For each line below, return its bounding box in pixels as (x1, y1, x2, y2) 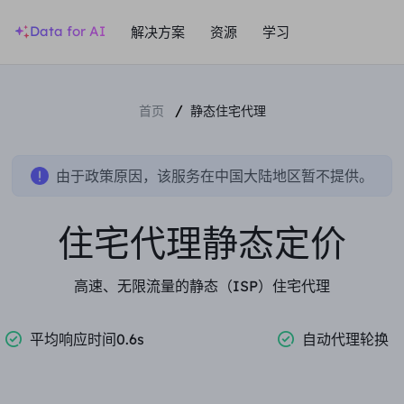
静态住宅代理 (189, 103, 266, 119)
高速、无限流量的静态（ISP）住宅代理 (74, 277, 330, 295)
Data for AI (30, 23, 106, 40)
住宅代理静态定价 (58, 220, 346, 265)
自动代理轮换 (301, 330, 389, 348)
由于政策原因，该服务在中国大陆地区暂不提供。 (56, 167, 373, 185)
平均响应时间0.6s (30, 330, 145, 348)
